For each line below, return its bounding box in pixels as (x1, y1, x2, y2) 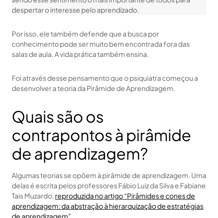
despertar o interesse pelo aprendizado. (12, 5, 139, 14)
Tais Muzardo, (12, 191, 55, 200)
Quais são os (12, 106, 104, 126)
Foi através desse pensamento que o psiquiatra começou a (12, 73, 198, 82)
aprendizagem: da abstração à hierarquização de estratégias (12, 201, 203, 210)
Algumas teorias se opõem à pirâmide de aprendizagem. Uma (12, 170, 206, 180)
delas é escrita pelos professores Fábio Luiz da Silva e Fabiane (12, 181, 206, 190)
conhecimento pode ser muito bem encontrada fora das (12, 39, 190, 48)
